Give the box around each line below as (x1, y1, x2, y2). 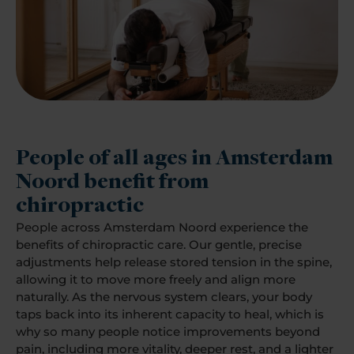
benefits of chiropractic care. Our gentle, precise (16, 236, 302, 252)
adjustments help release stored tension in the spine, (16, 254, 332, 269)
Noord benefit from (16, 171, 209, 194)
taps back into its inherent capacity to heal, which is (16, 306, 324, 322)
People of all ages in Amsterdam (16, 147, 333, 171)
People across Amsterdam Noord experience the (16, 219, 308, 235)
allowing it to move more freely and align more (16, 271, 296, 287)
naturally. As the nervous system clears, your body (16, 288, 312, 304)
